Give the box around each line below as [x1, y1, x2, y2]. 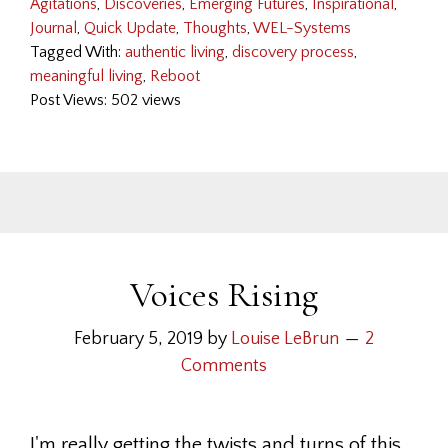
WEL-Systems [253, 19, 351, 37]
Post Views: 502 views [30, 91, 181, 109]
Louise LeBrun [231, 329, 339, 349]
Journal [30, 19, 77, 37]
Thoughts [183, 19, 247, 37]
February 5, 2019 [74, 329, 203, 349]
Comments [181, 356, 267, 376]
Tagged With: [30, 43, 125, 61]
